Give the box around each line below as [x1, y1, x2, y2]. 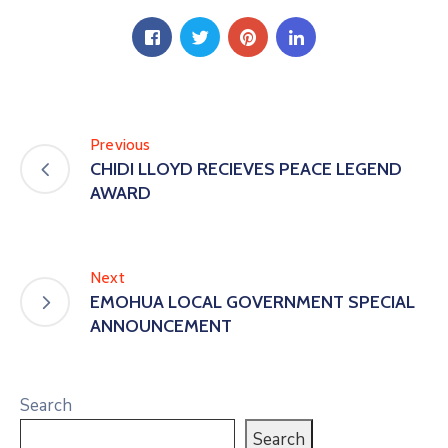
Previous [90, 135, 151, 154]
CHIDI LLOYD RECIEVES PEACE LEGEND [90, 158, 402, 180]
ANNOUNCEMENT [90, 315, 232, 337]
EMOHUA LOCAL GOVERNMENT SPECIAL [90, 291, 415, 313]
